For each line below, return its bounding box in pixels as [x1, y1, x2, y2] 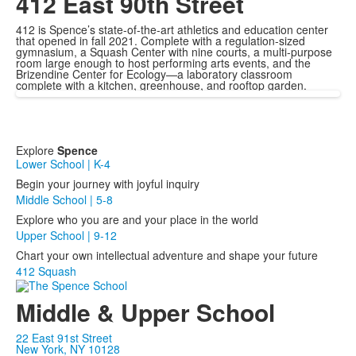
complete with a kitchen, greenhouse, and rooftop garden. [16, 77, 307, 93]
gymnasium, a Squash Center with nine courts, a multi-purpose [16, 44, 332, 60]
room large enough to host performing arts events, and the [16, 55, 311, 71]
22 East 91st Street [16, 330, 112, 346]
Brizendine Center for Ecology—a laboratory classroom [16, 66, 292, 82]
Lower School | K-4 [16, 156, 110, 172]
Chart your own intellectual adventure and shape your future [16, 247, 318, 263]
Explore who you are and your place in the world [16, 211, 258, 227]
